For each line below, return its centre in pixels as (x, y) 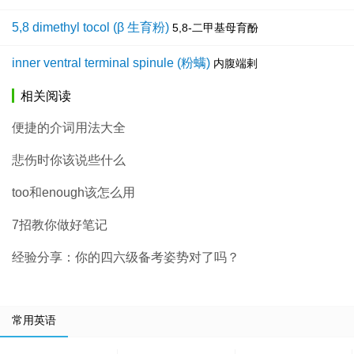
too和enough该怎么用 (73, 193)
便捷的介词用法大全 (69, 128)
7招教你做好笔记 (60, 225)
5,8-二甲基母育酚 (215, 28)
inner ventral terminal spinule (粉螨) (111, 63)
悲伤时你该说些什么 (69, 160)
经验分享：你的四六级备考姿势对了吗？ (126, 258)
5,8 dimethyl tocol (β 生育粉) (90, 28)
